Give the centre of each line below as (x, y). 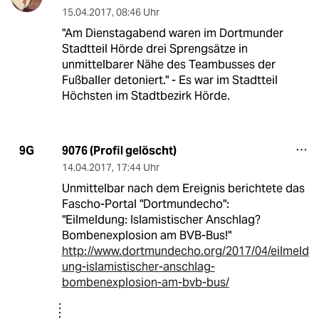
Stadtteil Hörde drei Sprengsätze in (155, 48)
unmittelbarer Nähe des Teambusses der (168, 64)
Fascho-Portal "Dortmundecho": (145, 204)
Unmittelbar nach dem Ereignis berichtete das (183, 188)
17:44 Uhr (137, 167)
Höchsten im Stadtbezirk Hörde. (146, 95)
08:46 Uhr (137, 12)
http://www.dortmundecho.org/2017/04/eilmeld (185, 251)
